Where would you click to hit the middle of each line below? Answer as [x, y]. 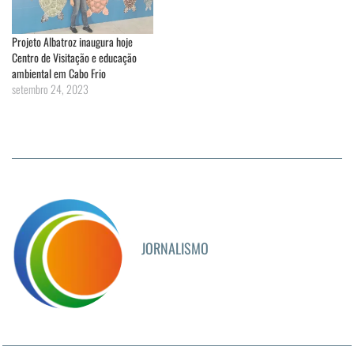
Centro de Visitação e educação [74, 57]
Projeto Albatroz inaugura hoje [72, 41]
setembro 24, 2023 [50, 88]
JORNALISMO [175, 248]
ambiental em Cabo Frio [59, 73]
